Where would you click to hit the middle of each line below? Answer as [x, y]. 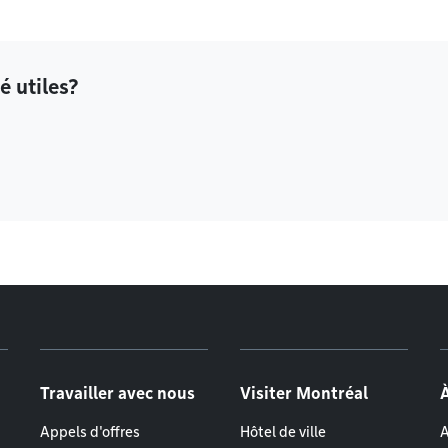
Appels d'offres [90, 432]
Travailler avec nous [117, 393]
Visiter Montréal [304, 393]
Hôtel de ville [283, 432]
